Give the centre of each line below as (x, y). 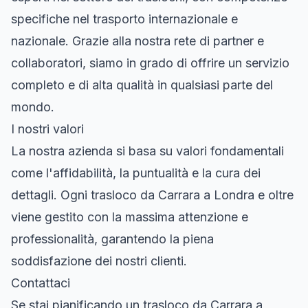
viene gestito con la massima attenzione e (130, 217)
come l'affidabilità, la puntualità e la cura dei (136, 173)
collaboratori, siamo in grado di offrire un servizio (150, 63)
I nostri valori (47, 129)
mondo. (33, 107)
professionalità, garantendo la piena (112, 239)
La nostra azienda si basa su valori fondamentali (147, 151)
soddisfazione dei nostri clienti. (99, 261)
